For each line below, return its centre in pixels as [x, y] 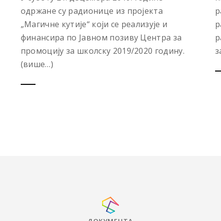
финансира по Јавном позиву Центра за [101, 38]
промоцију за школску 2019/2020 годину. [104, 51]
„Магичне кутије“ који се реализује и [94, 24]
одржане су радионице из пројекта [92, 11]
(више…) [37, 64]
